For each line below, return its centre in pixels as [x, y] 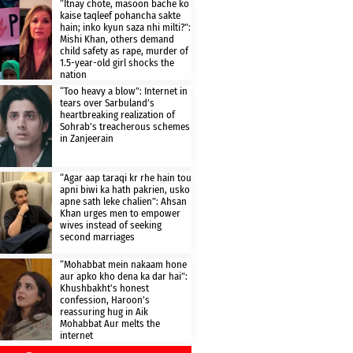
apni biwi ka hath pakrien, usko [124, 190]
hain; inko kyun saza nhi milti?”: [125, 27]
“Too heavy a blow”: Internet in [123, 91]
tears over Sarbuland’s [107, 103]
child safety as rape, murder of [124, 51]
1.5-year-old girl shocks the [117, 63]
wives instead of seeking [110, 225]
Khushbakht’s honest [104, 288]
